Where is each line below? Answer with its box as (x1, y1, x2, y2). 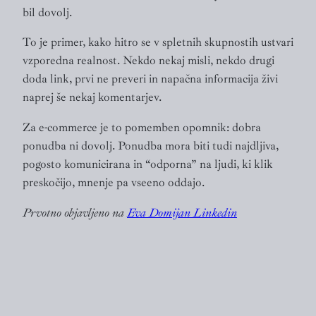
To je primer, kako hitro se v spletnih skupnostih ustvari (23, 35, 293, 50)
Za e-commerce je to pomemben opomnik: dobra (23, 120, 261, 135)
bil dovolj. (23, 4, 72, 20)
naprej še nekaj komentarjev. (23, 90, 162, 105)
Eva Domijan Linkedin (127, 205, 237, 220)
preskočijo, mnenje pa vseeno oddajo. (23, 175, 205, 190)
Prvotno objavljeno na (23, 205, 127, 220)
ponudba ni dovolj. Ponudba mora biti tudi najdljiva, (23, 138, 279, 154)
